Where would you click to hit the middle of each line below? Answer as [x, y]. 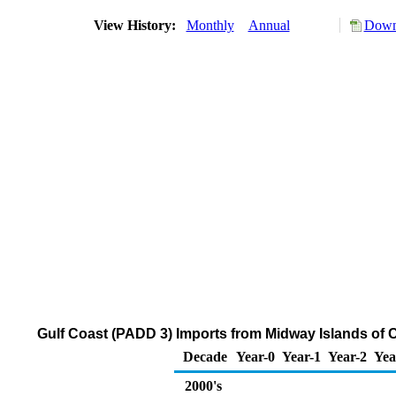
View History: [136, 25]
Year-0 [255, 357]
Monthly [210, 25]
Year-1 [301, 357]
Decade [205, 357]
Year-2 [347, 357]
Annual [269, 25]
